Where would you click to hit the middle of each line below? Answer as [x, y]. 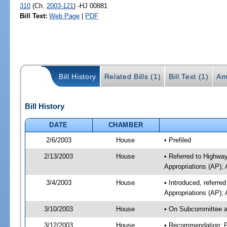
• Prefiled [177, 140]
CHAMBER [126, 125]
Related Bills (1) [133, 77]
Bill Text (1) [188, 77]
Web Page [65, 16]
